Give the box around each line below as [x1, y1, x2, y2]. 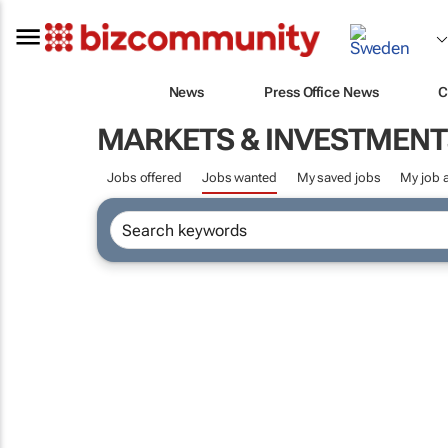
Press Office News [264, 83, 379, 100]
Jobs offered [107, 170, 182, 185]
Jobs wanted [201, 170, 277, 185]
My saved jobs [296, 170, 381, 185]
